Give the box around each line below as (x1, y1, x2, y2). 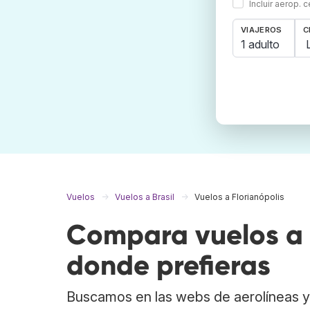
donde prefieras (66, 248, 271, 283)
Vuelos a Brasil (115, 192, 174, 203)
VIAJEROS (241, 25, 282, 35)
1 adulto (241, 37, 280, 51)
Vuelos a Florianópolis (194, 192, 284, 203)
